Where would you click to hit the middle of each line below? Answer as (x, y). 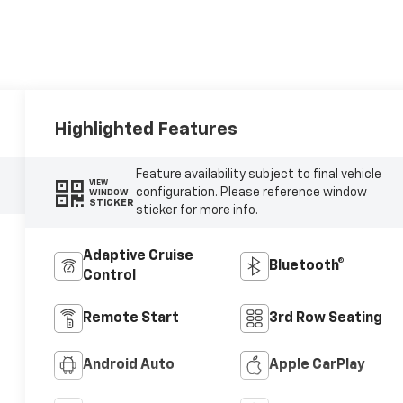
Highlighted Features (146, 129)
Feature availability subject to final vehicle (258, 175)
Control (110, 277)
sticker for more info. (197, 211)
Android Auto (129, 366)
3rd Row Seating (325, 319)
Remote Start (131, 319)
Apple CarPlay (317, 366)
